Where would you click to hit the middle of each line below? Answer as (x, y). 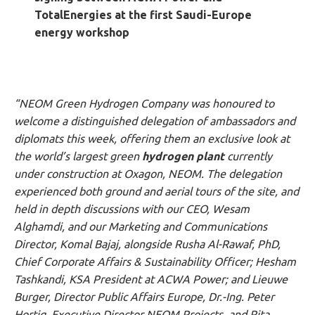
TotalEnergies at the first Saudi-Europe (143, 14)
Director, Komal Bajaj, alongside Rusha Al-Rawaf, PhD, (147, 244)
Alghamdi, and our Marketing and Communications (141, 226)
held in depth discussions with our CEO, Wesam (132, 208)
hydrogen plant (185, 156)
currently (250, 156)
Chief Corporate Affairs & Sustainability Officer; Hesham (155, 261)
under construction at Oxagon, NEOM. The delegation (148, 173)
